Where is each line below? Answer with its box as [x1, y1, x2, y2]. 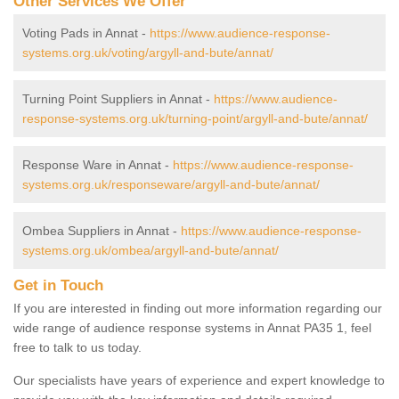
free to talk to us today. [13, 339, 142, 354]
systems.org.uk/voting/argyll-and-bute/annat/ [22, 45, 273, 60]
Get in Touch [13, 276, 103, 294]
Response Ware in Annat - [22, 157, 173, 172]
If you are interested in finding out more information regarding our [13, 300, 382, 315]
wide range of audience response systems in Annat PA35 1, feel [13, 320, 371, 335]
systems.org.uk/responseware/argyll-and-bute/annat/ [22, 176, 320, 191]
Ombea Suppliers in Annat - [22, 223, 181, 238]
